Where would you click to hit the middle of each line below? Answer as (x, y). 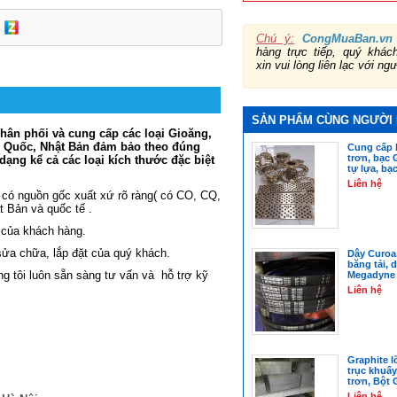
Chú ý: (276, 38)
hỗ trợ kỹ (185, 275)
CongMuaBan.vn (348, 38)
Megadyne (371, 274)
